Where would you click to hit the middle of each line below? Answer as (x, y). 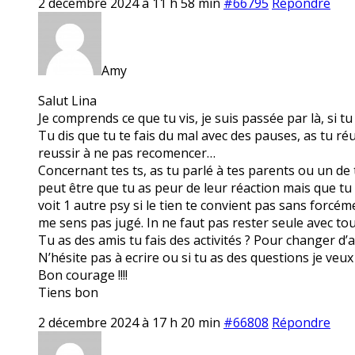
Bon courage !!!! (83, 275)
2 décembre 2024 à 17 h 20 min (129, 322)
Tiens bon (68, 292)
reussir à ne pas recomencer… (127, 153)
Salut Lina (67, 100)
